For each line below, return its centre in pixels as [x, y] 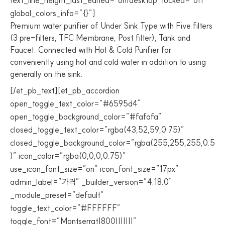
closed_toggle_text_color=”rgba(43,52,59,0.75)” [97, 130]
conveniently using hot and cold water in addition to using [108, 62]
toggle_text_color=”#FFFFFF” [65, 208]
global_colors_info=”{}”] [53, 13]
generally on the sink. [46, 74]
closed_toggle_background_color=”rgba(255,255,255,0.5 [113, 143]
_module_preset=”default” [57, 195]
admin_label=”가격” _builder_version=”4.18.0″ [91, 182]
